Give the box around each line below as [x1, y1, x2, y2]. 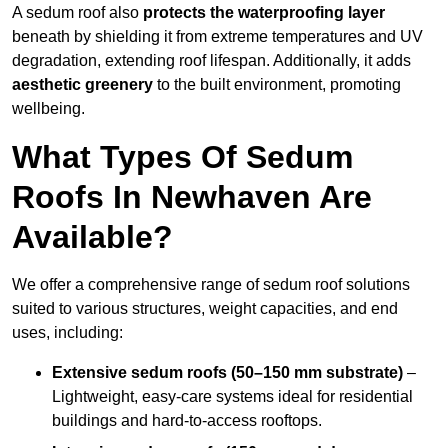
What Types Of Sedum [12, 139, 353, 176]
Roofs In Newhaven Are [12, 179, 372, 216]
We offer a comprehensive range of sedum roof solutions [12, 276, 410, 294]
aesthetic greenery [12, 76, 153, 94]
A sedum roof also [12, 4, 143, 22]
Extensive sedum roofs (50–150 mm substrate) [52, 364, 403, 382]
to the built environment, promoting [153, 76, 401, 94]
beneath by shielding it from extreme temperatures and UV [12, 28, 423, 46]
